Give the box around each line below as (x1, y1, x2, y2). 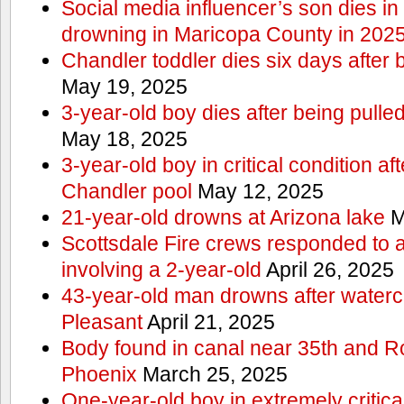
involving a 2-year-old (60, 257, 262, 281)
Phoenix (60, 362, 137, 386)
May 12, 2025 (191, 179, 324, 203)
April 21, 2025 (142, 309, 275, 334)
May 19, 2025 (60, 74, 188, 98)
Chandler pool (60, 179, 192, 203)
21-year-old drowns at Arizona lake (60, 205, 385, 229)
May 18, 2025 (60, 126, 188, 151)
